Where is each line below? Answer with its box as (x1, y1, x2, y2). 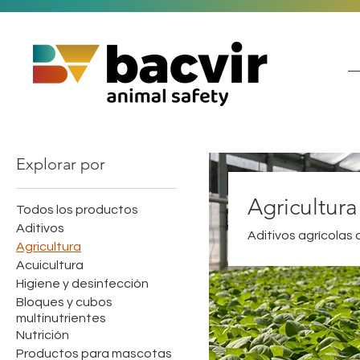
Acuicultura (16, 259, 84, 272)
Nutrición (16, 329, 69, 342)
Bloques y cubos (16, 296, 112, 309)
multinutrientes (16, 312, 106, 325)
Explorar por (16, 154, 105, 174)
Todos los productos (16, 203, 138, 216)
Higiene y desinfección (16, 277, 149, 290)
